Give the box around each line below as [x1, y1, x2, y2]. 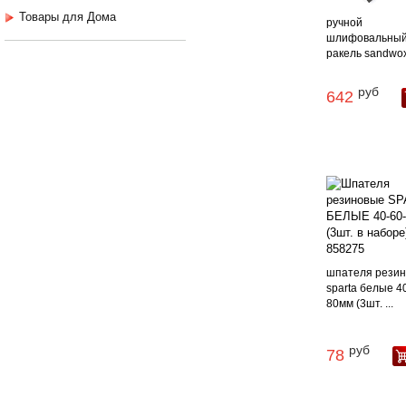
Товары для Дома [19, 10, 116, 24]
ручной [326, 16, 363, 30]
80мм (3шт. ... [326, 297, 394, 311]
